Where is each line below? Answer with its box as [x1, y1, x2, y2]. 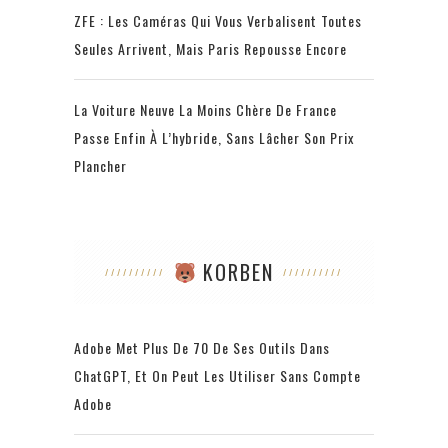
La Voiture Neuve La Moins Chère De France [74, 99, 337, 121]
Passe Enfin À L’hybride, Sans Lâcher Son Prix [74, 127, 354, 149]
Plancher [74, 155, 127, 177]
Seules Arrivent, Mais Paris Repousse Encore [74, 38, 347, 60]
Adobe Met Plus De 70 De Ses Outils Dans [74, 337, 330, 359]
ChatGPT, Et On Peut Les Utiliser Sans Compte [74, 365, 361, 387]
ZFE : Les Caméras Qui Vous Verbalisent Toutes [74, 10, 362, 32]
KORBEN [196, 257, 275, 288]
